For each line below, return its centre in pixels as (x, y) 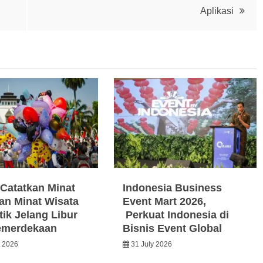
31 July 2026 (152, 244)
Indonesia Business (173, 188)
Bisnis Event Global (173, 228)
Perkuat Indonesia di (176, 215)
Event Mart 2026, (165, 201)
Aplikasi (217, 11)
